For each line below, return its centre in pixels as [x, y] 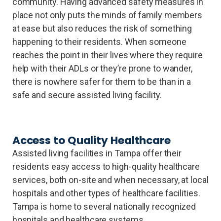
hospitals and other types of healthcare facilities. [106, 193]
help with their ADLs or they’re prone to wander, [102, 68]
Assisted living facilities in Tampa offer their [97, 153]
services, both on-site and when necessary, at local [110, 180]
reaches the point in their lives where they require [107, 55]
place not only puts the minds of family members [107, 15]
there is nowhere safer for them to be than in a [102, 81]
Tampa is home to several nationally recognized [104, 206]
